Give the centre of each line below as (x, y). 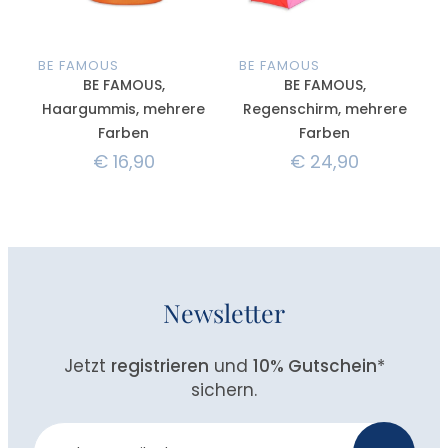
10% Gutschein (314, 365)
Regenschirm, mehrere (324, 108)
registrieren (159, 365)
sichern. (224, 389)
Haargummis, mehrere (123, 108)
